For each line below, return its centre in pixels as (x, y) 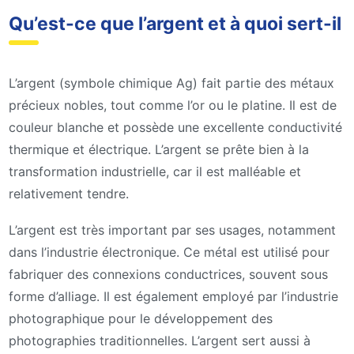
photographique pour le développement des (141, 318)
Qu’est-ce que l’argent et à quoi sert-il (175, 24)
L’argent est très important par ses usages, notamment (172, 230)
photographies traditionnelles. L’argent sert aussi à (160, 340)
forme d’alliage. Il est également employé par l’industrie (173, 296)
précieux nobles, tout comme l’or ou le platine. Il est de (173, 105)
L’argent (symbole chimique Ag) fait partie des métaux (171, 83)
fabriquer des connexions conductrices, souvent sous (168, 274)
